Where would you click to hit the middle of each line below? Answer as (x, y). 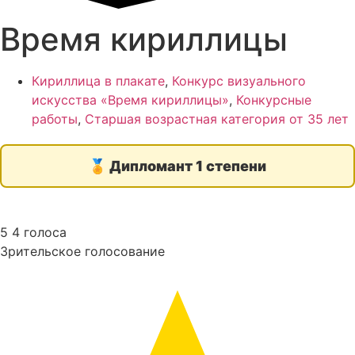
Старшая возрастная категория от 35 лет (217, 118)
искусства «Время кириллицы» (130, 99)
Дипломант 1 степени (188, 166)
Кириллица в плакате (98, 80)
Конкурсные (274, 99)
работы (55, 118)
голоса (45, 232)
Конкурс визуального (239, 80)
